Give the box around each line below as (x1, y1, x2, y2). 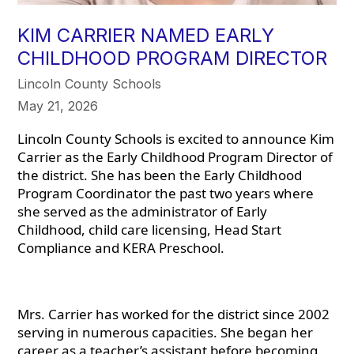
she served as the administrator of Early (17, 202, 268, 221)
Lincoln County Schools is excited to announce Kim (17, 130, 335, 149)
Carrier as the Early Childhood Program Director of (17, 148, 333, 167)
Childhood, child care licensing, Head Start (17, 220, 282, 239)
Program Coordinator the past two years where (17, 184, 314, 203)
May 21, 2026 (17, 98, 99, 115)
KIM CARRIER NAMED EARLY (17, 24, 275, 47)
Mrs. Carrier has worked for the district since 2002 (17, 305, 330, 324)
